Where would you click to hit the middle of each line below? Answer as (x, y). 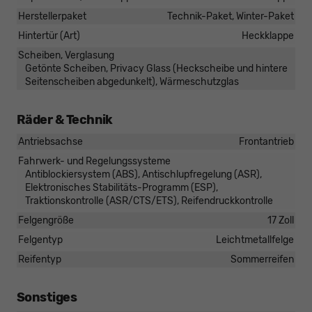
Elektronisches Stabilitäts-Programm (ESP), (122, 188)
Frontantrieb (266, 142)
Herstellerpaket (52, 17)
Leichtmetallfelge (255, 240)
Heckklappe (268, 36)
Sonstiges (47, 298)
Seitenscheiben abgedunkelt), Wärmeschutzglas (132, 82)
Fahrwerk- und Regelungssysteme (94, 162)
